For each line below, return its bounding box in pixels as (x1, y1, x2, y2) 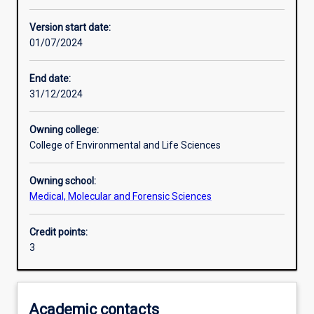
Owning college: (29, 124, 99, 136)
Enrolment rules (34, 1, 104, 13)
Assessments (34, 198, 95, 210)
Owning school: (29, 175, 96, 187)
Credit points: (29, 226, 88, 238)
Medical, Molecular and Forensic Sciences (29, 191, 212, 203)
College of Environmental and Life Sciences (29, 139, 221, 151)
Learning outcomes (34, 149, 119, 161)
